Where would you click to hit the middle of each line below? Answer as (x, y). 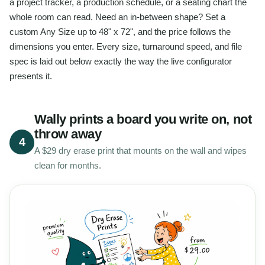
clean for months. (68, 165)
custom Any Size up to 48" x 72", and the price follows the (120, 31)
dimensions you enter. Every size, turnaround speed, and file (126, 46)
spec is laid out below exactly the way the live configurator (121, 61)
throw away (68, 134)
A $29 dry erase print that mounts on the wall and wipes (140, 150)
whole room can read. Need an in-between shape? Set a (117, 17)
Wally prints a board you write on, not (143, 119)
